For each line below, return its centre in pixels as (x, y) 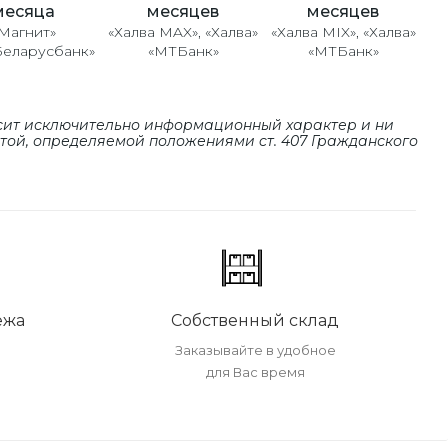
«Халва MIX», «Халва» (343, 31)
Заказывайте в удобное (255, 349)
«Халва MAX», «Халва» (183, 31)
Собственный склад (255, 320)
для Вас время (255, 371)
